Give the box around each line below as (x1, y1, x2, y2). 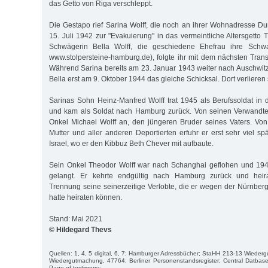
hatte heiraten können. (49, 193, 122, 202)
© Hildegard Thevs (49, 226, 112, 234)
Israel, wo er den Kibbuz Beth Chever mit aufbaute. (49, 139, 214, 148)
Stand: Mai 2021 (49, 215, 102, 224)
